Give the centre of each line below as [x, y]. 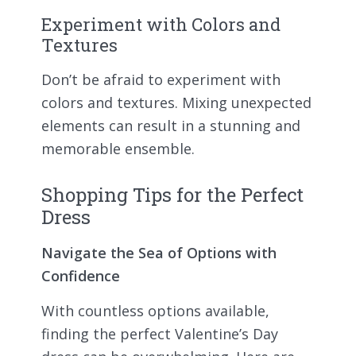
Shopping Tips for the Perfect [172, 195]
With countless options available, [155, 311]
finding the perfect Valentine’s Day [160, 334]
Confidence [81, 276]
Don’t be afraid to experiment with [161, 80]
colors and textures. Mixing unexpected [176, 103]
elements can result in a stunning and [171, 126]
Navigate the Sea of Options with [159, 253]
